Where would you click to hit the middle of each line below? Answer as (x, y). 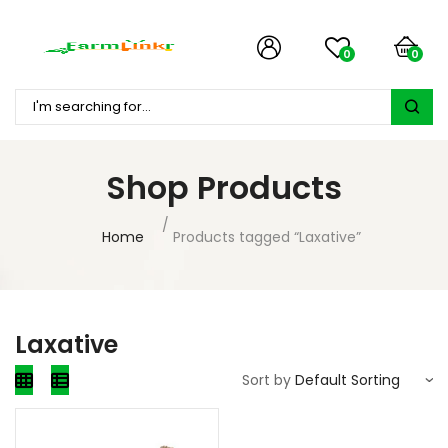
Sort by (266, 380)
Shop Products (224, 187)
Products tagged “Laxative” (266, 237)
